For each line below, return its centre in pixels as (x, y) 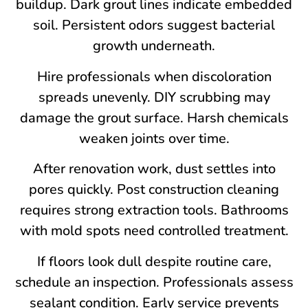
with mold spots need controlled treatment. (154, 231)
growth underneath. (154, 46)
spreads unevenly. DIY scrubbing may (154, 97)
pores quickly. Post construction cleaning (154, 190)
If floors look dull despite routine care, (154, 261)
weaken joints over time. (154, 138)
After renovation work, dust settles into (154, 169)
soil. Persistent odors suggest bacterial (154, 25)
